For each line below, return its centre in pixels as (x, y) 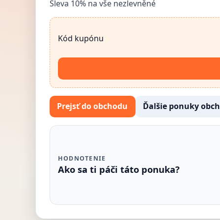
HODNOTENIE (82, 159)
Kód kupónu (81, 38)
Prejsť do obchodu (93, 106)
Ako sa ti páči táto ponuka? (119, 169)
